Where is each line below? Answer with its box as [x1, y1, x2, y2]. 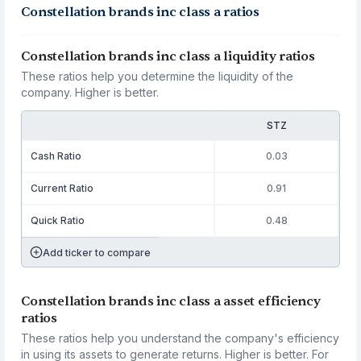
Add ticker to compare [43, 246, 151, 259]
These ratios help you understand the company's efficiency [21, 331, 340, 345]
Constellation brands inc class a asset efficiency [21, 293, 321, 309]
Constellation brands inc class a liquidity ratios [21, 48, 315, 64]
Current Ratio [31, 182, 94, 194]
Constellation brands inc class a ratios [21, 4, 260, 20]
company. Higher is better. [21, 85, 160, 99]
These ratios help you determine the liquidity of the [21, 69, 294, 83]
